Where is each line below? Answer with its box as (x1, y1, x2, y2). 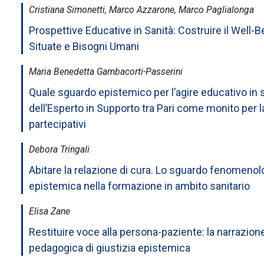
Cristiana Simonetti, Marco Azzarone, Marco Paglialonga (29, 4, 254, 15)
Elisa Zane (29, 205, 70, 217)
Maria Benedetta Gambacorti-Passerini (29, 65, 183, 77)
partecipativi (29, 117, 86, 130)
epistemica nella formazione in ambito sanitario (29, 179, 250, 192)
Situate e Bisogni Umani (29, 39, 139, 52)
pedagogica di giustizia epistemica (29, 241, 190, 254)
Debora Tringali (29, 143, 90, 155)
